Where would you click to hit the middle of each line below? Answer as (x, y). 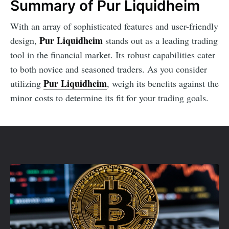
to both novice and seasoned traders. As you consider (109, 69)
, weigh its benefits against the (163, 84)
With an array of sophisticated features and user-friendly (114, 26)
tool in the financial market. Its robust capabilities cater (113, 55)
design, (25, 41)
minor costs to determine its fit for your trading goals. (109, 98)
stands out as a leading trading (160, 41)
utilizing (27, 84)
